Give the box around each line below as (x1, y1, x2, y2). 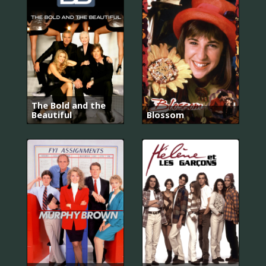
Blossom (147, 109, 184, 121)
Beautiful (31, 109, 72, 121)
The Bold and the (31, 99, 106, 112)
